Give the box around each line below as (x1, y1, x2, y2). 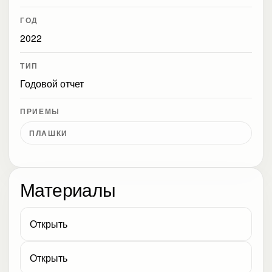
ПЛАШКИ (29, 127, 68, 138)
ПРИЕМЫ (20, 106, 60, 117)
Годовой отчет (20, 76, 84, 90)
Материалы (20, 176, 116, 202)
